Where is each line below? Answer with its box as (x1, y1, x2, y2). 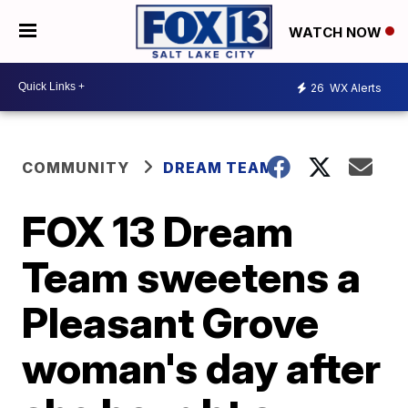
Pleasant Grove (22, 296, 320, 348)
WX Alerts (327, 81, 382, 96)
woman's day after (22, 342, 382, 393)
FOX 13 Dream (22, 205, 294, 257)
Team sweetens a (22, 250, 362, 302)
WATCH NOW (289, 23, 385, 41)
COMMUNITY (22, 158, 130, 177)
